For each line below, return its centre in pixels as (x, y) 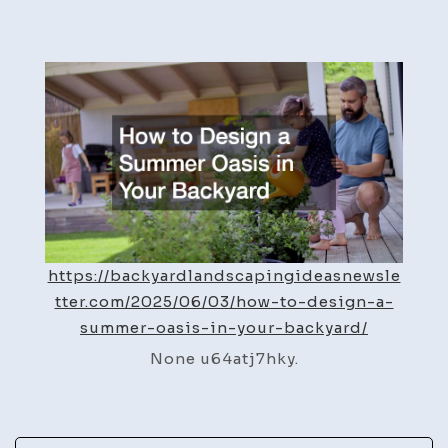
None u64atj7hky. (224, 358)
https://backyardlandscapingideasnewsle (224, 275)
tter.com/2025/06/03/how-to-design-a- (224, 301)
